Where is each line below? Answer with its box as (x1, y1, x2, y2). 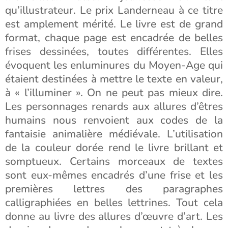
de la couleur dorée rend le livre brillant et (5, 140, 223, 155)
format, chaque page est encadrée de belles (5, 31, 223, 45)
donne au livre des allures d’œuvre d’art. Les (5, 209, 223, 223)
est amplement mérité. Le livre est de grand (5, 17, 223, 31)
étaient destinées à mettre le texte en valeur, (5, 72, 223, 86)
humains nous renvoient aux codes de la (5, 113, 223, 127)
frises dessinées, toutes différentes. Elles (5, 44, 223, 59)
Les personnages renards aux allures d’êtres (5, 99, 223, 113)
